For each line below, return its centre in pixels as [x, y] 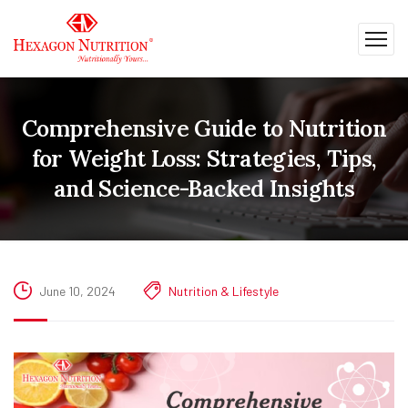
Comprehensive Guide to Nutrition [204, 128]
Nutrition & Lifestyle [224, 291]
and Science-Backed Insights [204, 189]
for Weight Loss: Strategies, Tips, [204, 158]
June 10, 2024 [77, 291]
